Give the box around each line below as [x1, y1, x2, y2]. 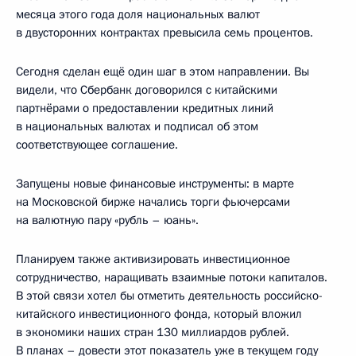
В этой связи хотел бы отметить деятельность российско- [16, 287, 323, 304]
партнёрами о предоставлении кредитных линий [16, 99, 273, 116]
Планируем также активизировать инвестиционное [16, 250, 290, 267]
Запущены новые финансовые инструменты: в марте [16, 175, 294, 192]
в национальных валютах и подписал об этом [16, 118, 258, 134]
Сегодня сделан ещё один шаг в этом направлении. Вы [16, 63, 309, 79]
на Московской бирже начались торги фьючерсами [16, 193, 290, 210]
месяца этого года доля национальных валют [16, 6, 260, 22]
